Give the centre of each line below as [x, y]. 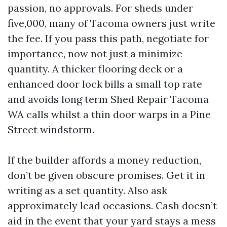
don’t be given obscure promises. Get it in [106, 175]
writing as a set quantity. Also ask [87, 190]
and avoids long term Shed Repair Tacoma [108, 99]
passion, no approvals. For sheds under [100, 8]
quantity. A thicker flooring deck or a [95, 68]
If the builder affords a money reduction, [104, 160]
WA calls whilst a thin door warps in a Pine [109, 114]
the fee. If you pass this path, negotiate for [108, 38]
